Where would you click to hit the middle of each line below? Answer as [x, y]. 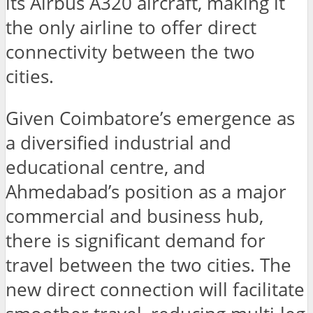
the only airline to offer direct [131, 27]
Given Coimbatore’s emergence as [150, 119]
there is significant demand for [136, 241]
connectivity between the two [130, 52]
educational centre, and [105, 168]
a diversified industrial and [118, 143]
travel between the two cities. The [148, 265]
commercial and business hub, [134, 217]
